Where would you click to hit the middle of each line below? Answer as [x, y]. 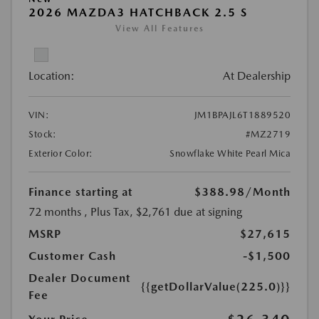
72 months [55, 212]
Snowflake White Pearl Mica [230, 154]
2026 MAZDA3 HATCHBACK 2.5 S [138, 13]
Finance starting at [80, 192]
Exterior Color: [61, 154]
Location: [52, 76]
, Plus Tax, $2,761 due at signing [163, 212]
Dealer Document [79, 278]
